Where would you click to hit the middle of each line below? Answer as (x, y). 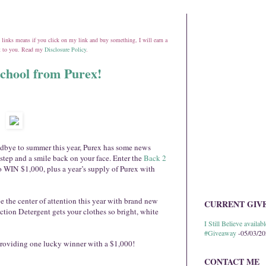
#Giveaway (220, 233)
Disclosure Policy (65, 50)
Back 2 (155, 158)
